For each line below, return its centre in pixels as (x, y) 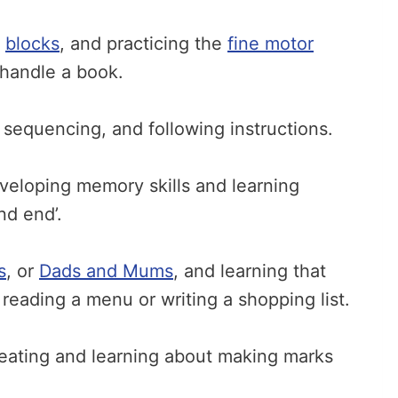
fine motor (271, 44)
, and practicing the (143, 44)
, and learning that (250, 271)
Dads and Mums (106, 271)
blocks (32, 44)
